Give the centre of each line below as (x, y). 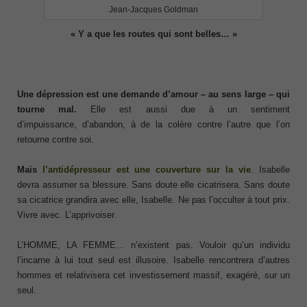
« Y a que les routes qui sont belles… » (153, 34)
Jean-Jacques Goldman (153, 10)
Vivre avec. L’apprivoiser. (67, 215)
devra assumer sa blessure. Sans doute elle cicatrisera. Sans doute (153, 185)
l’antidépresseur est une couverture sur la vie (147, 170)
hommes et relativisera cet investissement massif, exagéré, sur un (153, 275)
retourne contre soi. (56, 140)
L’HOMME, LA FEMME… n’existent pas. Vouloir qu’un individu (153, 245)
